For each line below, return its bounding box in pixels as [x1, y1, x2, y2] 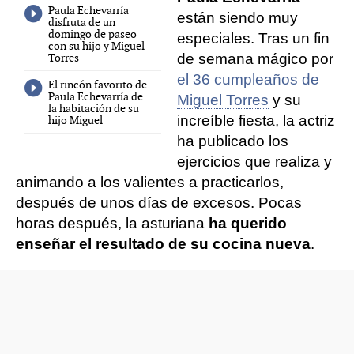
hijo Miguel [48, 113, 104, 127]
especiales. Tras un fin [177, 30, 330, 47]
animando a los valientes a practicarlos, [16, 174, 284, 190]
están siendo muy [177, 9, 298, 26]
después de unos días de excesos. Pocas [16, 194, 302, 211]
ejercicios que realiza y [177, 153, 332, 170]
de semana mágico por [177, 51, 333, 67]
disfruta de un [48, 15, 116, 29]
